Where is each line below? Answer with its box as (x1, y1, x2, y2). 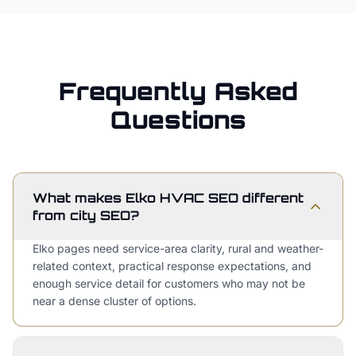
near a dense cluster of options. (33, 294, 196, 308)
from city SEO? (33, 207, 139, 223)
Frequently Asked (58, 76, 298, 106)
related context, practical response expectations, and (33, 259, 311, 273)
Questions (110, 105, 246, 134)
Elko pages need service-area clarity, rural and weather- (33, 242, 323, 255)
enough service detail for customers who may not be (33, 277, 305, 290)
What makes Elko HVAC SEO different (33, 190, 304, 206)
